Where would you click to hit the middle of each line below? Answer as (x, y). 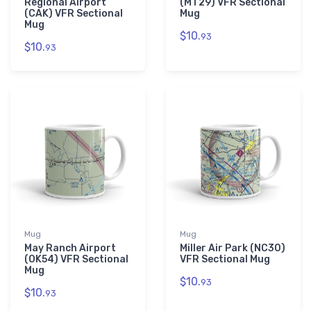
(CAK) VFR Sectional (74, 14)
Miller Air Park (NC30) (233, 249)
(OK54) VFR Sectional (76, 260)
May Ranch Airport (70, 249)
